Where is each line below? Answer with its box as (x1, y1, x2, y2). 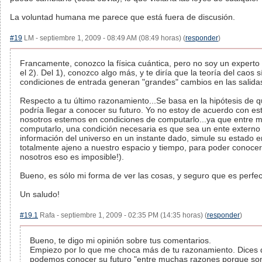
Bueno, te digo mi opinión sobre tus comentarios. (30, 236, 211, 245)
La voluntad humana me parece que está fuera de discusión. (10, 12, 235, 22)
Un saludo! (20, 189, 60, 199)
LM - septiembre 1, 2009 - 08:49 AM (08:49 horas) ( (22, 34, 185, 42)
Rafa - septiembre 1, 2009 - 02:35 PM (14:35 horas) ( (38, 211, 207, 219)
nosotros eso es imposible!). (20, 152, 124, 161)
